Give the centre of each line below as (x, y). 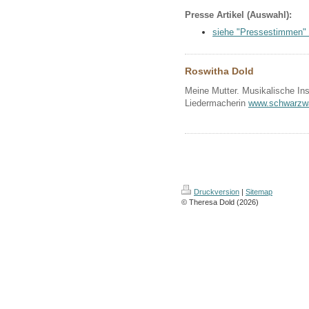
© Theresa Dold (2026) (220, 202)
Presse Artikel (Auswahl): (238, 15)
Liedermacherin (217, 103)
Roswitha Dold (219, 71)
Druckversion (217, 192)
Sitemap (259, 192)
